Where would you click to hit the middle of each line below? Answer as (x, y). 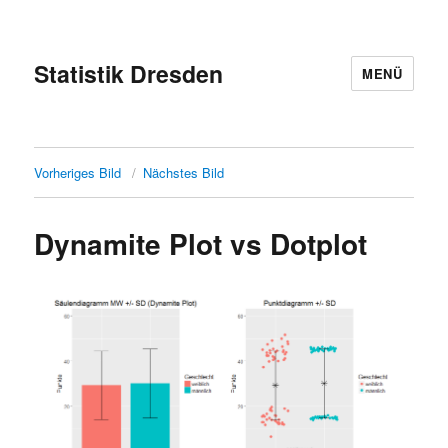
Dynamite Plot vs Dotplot (201, 243)
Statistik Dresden (129, 73)
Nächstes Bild (184, 172)
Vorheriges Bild (78, 172)
